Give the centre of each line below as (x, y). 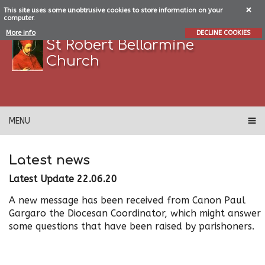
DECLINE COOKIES (223, 33)
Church (73, 61)
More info (21, 33)
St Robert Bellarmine (120, 45)
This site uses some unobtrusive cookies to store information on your (113, 11)
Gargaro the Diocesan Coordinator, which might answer (135, 213)
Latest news (49, 160)
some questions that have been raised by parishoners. (132, 226)
